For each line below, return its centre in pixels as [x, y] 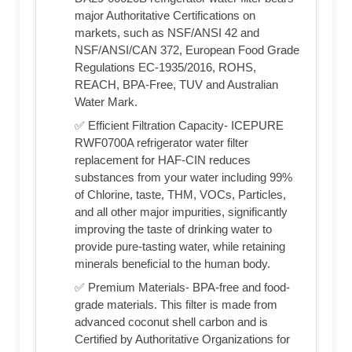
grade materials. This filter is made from [176, 305]
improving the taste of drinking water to [173, 229]
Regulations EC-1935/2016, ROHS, [165, 68]
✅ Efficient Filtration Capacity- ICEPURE [179, 126]
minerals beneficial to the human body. [172, 264]
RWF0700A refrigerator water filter [161, 143]
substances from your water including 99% [183, 178]
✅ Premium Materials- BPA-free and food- [182, 288]
